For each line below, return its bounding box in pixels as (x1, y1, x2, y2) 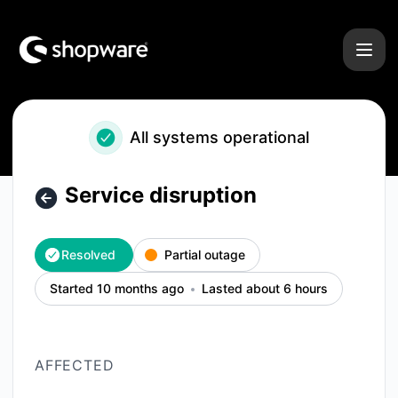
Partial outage (164, 247, 245, 262)
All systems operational (130, 128, 309, 147)
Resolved (61, 247, 115, 262)
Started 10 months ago (50, 281, 184, 296)
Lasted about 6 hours (202, 281, 328, 296)
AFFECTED (35, 356, 115, 374)
